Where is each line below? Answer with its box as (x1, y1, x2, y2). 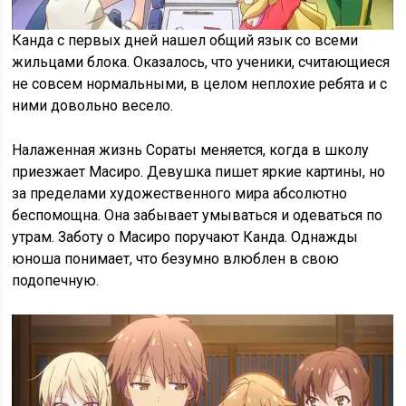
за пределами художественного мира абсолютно (12, 185, 348, 203)
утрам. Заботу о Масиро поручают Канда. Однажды (12, 228, 359, 246)
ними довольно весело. (12, 97, 174, 115)
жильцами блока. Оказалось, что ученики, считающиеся (12, 53, 391, 72)
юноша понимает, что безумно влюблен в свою (12, 250, 340, 268)
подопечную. (12, 272, 100, 290)
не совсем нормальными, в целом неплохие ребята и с (12, 75, 388, 93)
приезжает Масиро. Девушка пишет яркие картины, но (12, 163, 386, 181)
